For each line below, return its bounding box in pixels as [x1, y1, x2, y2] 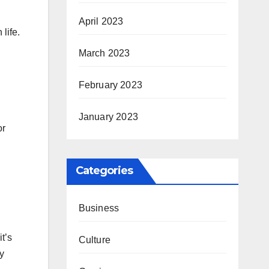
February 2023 [78, 80, 143, 90]
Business [78, 203, 119, 213]
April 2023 [78, 16, 124, 26]
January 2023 [78, 112, 138, 122]
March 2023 [78, 48, 130, 58]
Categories [75, 164, 133, 177]
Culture [78, 235, 110, 245]
